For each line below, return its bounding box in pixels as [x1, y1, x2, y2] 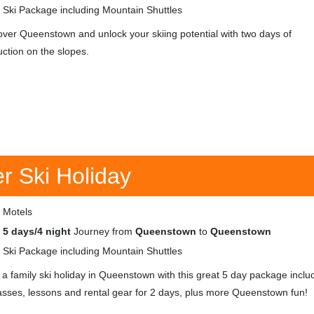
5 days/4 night [3, 226, 71, 237]
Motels [3, 206, 32, 217]
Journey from [71, 226, 135, 237]
